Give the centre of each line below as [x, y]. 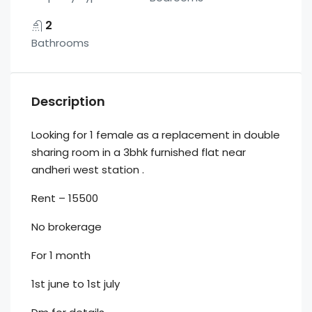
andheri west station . [88, 170]
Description [68, 101]
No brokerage [67, 227]
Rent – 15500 [65, 198]
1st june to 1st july [76, 284]
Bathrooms [60, 43]
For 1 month [61, 255]
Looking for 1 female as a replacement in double [156, 135]
